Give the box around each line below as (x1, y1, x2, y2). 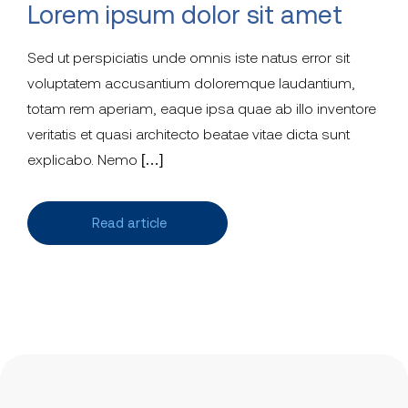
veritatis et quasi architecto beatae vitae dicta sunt (27, 126, 350, 143)
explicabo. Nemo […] (27, 151, 163, 168)
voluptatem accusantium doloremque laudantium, (27, 75, 355, 92)
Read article (91, 215, 167, 231)
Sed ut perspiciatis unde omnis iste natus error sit (27, 49, 350, 66)
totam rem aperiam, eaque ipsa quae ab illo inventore (27, 100, 376, 117)
